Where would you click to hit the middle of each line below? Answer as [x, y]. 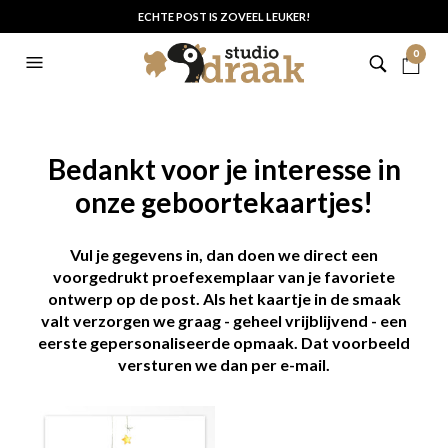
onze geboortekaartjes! [224, 202]
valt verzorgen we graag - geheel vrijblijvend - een [224, 320]
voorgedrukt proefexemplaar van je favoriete [224, 276]
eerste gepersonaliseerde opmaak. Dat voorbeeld [224, 342]
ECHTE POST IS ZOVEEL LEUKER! [224, 16]
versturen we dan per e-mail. [224, 364]
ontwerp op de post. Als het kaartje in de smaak [224, 298]
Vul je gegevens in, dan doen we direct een [224, 254]
